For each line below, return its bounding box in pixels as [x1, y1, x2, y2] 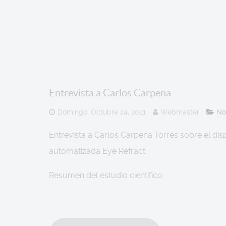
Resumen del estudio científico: [49, 170, 164, 180]
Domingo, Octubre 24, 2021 [58, 107, 146, 116]
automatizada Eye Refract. [49, 146, 147, 156]
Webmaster [160, 107, 199, 116]
